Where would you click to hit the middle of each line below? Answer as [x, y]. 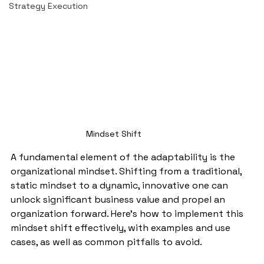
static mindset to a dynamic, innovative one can [121, 186]
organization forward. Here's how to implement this [128, 214]
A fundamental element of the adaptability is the [124, 157]
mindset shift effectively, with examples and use [122, 228]
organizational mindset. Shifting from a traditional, [127, 171]
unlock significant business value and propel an [119, 200]
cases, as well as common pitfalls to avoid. [106, 242]
